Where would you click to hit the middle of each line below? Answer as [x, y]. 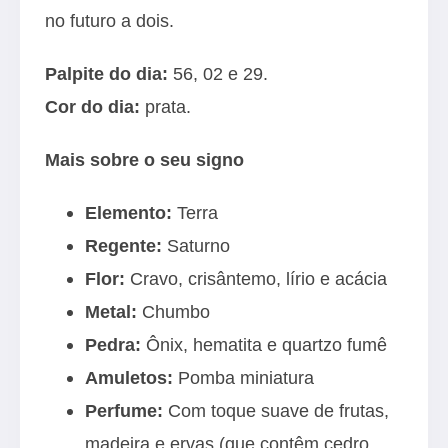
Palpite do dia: [106, 73]
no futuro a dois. [109, 20]
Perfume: [124, 410]
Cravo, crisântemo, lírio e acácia [256, 278]
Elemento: [128, 212]
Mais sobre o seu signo [144, 159]
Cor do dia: [92, 106]
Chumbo [173, 311]
